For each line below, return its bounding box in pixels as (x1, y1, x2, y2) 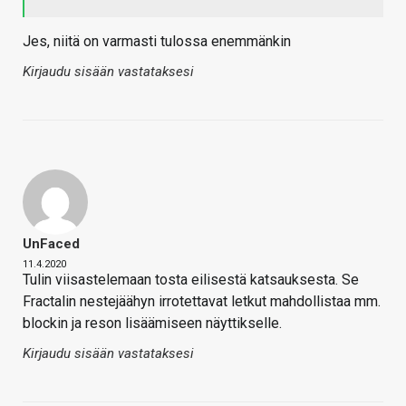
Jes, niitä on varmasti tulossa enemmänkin (23, 33, 291, 51)
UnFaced (23, 236, 80, 253)
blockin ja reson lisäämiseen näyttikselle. (23, 314, 282, 333)
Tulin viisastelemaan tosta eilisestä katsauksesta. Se (23, 271, 359, 289)
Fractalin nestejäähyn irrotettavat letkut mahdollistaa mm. (23, 293, 381, 311)
